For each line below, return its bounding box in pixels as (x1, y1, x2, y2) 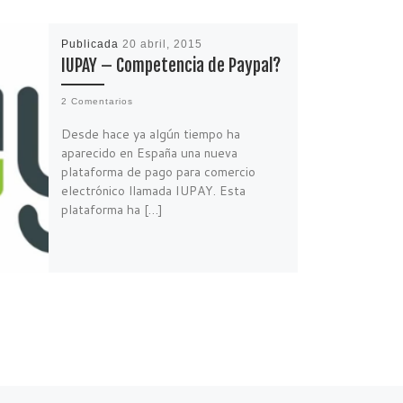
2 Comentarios (60, 96, 133, 107)
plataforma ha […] (60, 200, 163, 219)
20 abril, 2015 (121, 37, 202, 50)
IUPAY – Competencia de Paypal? (60, 53, 281, 76)
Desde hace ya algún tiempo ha (60, 124, 240, 143)
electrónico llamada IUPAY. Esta (60, 181, 246, 200)
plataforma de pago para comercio (60, 162, 255, 181)
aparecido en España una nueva (60, 143, 237, 162)
